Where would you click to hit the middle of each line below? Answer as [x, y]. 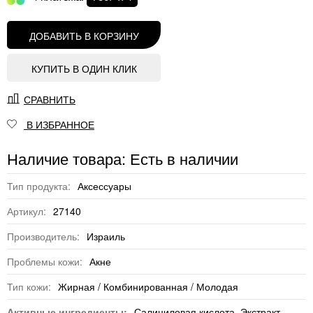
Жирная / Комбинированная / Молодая [148, 287]
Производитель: [43, 236]
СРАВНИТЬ [50, 100]
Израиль [106, 236]
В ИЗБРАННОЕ [60, 125]
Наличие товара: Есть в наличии [123, 159]
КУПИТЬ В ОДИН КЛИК [84, 69]
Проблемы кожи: [45, 262]
